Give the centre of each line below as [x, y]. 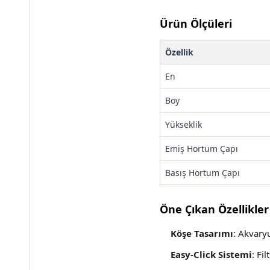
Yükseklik [184, 124]
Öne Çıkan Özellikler [214, 209]
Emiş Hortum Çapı [215, 149]
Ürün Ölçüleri [196, 24]
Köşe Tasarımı [202, 233]
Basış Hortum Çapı [202, 173]
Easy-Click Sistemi [211, 254]
